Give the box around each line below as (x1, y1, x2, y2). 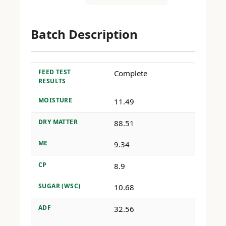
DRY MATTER (38, 117, 78, 126)
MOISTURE (38, 95, 73, 104)
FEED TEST (38, 67, 71, 76)
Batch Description (30, 25, 138, 42)
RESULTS (38, 76, 66, 85)
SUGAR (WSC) (38, 181, 81, 190)
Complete (114, 68, 147, 78)
